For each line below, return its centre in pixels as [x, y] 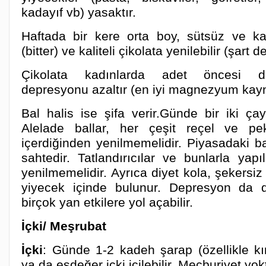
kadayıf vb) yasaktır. [79, 12]
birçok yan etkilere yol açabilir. [107, 202]
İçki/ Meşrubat [64, 226]
